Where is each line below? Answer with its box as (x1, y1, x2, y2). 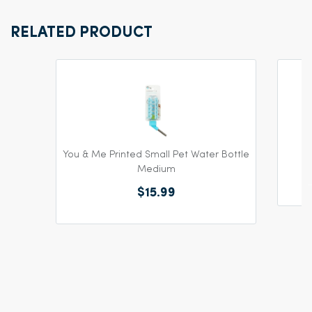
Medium (136, 164, 175, 175)
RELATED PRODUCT (10, 25, 153, 41)
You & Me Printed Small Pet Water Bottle (63, 149, 249, 160)
